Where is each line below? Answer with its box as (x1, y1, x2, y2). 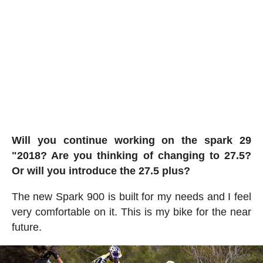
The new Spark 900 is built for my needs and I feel (11, 191, 252, 203)
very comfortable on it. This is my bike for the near (11, 206, 252, 218)
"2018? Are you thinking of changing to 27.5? (11, 150, 252, 161)
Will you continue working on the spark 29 (11, 134, 252, 146)
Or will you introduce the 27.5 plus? (11, 165, 190, 177)
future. (11, 221, 42, 233)
